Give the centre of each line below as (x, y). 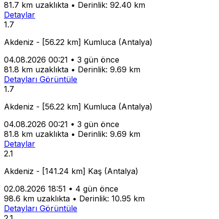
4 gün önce (97, 189)
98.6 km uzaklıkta (38, 198)
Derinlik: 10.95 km (112, 198)
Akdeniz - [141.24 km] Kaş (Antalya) (71, 171)
